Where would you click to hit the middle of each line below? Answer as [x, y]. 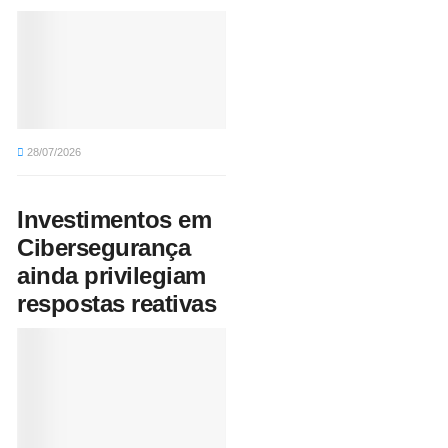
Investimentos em [114, 219]
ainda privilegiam [111, 275]
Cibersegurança [104, 247]
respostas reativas [117, 303]
